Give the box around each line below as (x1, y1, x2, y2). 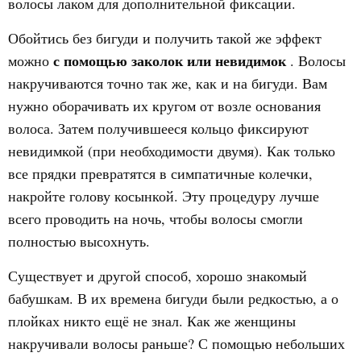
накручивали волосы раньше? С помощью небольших (8, 334, 345, 353)
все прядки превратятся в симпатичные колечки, (8, 164, 313, 183)
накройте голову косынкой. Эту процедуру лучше (8, 186, 319, 205)
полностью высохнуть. (8, 231, 150, 251)
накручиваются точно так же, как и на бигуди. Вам (8, 73, 327, 93)
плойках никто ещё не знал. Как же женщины (8, 311, 296, 330)
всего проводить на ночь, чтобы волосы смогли (8, 209, 303, 228)
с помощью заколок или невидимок (53, 50, 290, 71)
